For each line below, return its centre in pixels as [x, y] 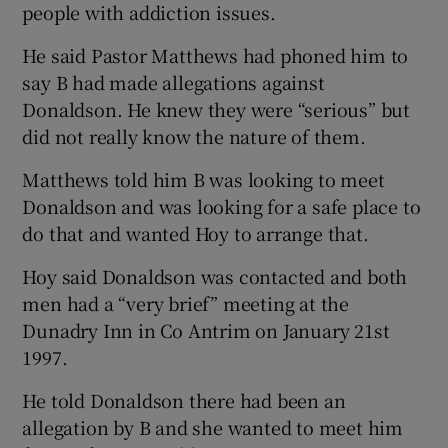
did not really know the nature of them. [194, 135]
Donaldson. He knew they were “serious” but [216, 108]
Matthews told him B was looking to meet [203, 178]
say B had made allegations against [173, 81]
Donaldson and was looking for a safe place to [221, 205]
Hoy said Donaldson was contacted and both [215, 275]
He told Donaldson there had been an [184, 399]
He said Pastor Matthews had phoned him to [215, 54]
